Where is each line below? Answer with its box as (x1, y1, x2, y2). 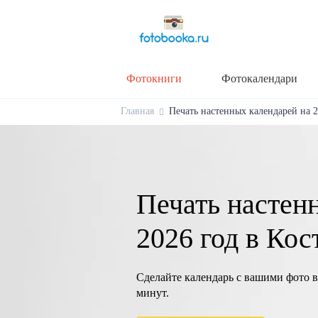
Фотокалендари (221, 72, 297, 84)
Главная (121, 105, 154, 116)
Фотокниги (126, 72, 182, 84)
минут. (136, 286, 169, 299)
